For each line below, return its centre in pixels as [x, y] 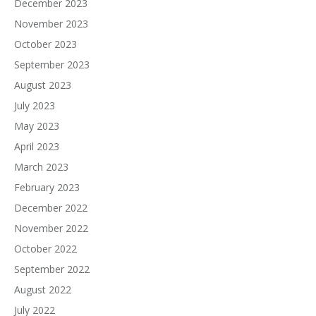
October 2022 [45, 249]
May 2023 [37, 126]
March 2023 [41, 167]
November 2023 [51, 24]
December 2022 [51, 208]
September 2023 [52, 65]
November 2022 [51, 228]
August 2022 [43, 290]
